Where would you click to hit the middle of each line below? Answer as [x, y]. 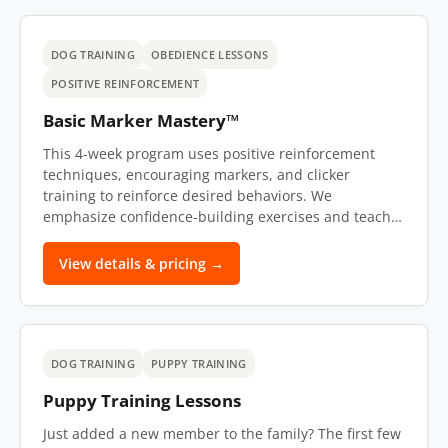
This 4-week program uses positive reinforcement [209, 153]
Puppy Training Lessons [142, 400]
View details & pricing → [141, 263]
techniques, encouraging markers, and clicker [196, 174]
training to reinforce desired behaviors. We [187, 195]
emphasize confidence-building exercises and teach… [222, 216]
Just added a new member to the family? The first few [222, 433]
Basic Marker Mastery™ [141, 120]
